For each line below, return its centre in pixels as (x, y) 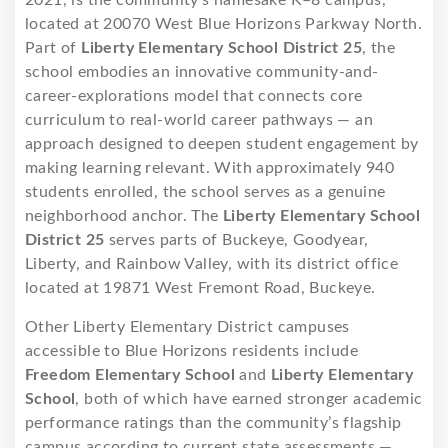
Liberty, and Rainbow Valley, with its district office (212, 263)
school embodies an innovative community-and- (202, 71)
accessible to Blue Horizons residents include (191, 350)
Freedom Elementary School (130, 374)
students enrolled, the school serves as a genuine (205, 191)
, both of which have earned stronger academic (249, 398)
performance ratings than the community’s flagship (213, 422)
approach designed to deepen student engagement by (222, 143)
